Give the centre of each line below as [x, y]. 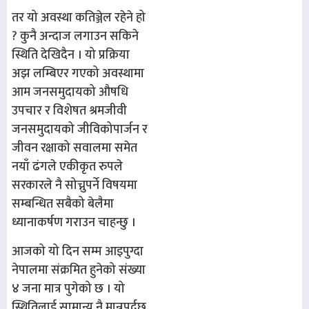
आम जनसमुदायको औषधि [70, 93]
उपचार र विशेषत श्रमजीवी [69, 111]
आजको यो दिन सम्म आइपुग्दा [78, 251]
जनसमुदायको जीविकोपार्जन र [80, 130]
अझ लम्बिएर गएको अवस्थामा [78, 74]
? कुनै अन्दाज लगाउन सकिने [75, 37]
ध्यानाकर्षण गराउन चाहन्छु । [74, 223]
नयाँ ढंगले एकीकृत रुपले [67, 167]
